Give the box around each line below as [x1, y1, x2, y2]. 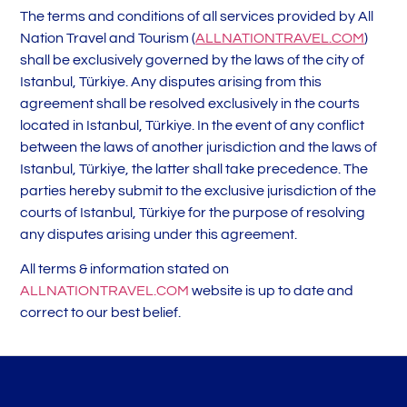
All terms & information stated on [20, 262, 230, 277]
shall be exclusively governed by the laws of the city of [20, 52, 365, 67]
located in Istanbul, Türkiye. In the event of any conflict [20, 117, 365, 133]
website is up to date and [189, 283, 354, 299]
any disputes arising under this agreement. [20, 226, 298, 242]
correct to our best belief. [20, 305, 182, 321]
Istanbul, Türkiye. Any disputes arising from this [20, 74, 323, 89]
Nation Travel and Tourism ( [20, 30, 196, 45]
